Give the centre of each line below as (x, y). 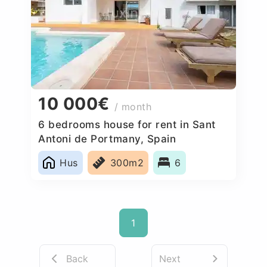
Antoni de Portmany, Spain (107, 139)
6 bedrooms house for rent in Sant (127, 124)
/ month (133, 107)
